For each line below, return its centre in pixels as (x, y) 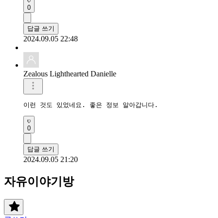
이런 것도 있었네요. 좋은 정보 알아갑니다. (91, 105)
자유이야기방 (39, 181)
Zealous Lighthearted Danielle (70, 73)
